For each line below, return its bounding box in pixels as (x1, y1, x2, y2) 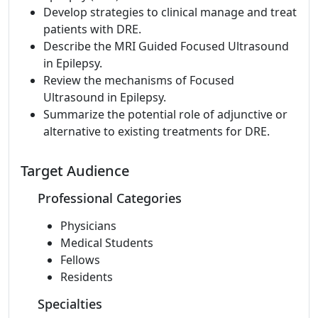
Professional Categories (38, 190, 182, 207)
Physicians (60, 218, 116, 234)
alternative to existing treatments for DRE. (43, 124, 270, 139)
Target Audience (21, 161, 129, 180)
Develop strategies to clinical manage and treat (43, 4, 297, 20)
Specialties (38, 295, 102, 312)
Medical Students (60, 235, 153, 251)
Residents (60, 269, 113, 285)
